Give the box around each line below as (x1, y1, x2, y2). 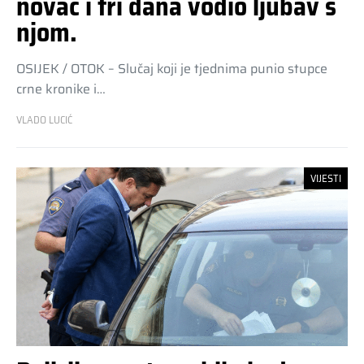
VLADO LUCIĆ (16, 110, 72, 128)
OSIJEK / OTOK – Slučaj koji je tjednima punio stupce (16, 58, 327, 79)
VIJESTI (310, 169, 341, 187)
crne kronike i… (16, 78, 106, 99)
